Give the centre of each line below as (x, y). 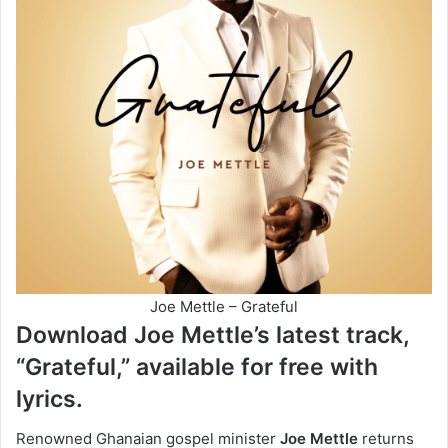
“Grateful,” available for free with (197, 366)
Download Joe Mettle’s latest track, (212, 334)
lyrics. (49, 398)
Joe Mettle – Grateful (224, 306)
